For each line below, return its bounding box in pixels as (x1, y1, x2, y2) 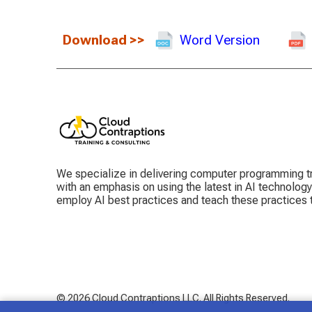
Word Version (179, 32, 260, 49)
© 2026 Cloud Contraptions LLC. (56, 292, 201, 304)
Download (62, 32, 127, 49)
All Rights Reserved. (203, 292, 290, 304)
